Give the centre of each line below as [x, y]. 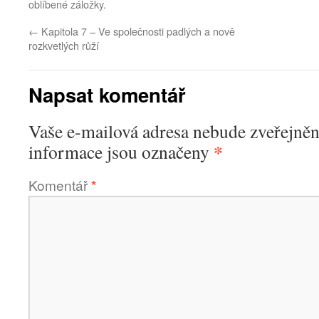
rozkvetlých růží [64, 45]
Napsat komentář [107, 94]
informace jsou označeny [121, 152]
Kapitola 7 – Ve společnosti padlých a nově [137, 31]
